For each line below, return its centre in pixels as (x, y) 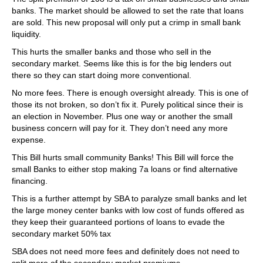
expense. (29, 140)
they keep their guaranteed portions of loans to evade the (118, 222)
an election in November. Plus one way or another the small (122, 116)
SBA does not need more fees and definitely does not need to (126, 251)
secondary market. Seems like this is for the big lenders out (122, 63)
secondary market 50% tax (61, 234)
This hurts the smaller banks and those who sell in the (112, 52)
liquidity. (26, 34)
